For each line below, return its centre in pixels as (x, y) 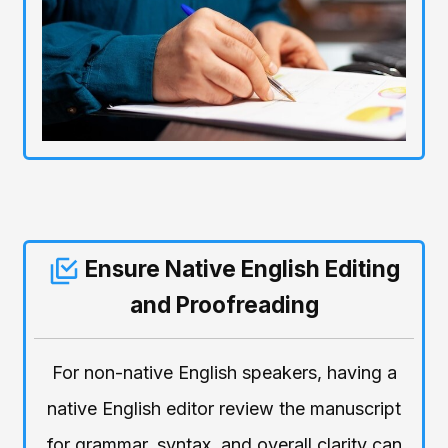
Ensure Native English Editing (240, 269)
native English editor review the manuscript (224, 409)
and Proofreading (224, 305)
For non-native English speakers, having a (224, 373)
